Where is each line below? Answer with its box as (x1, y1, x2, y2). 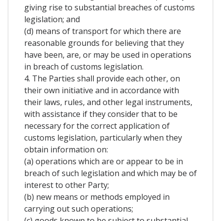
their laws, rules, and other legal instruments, (24, 96, 192, 108)
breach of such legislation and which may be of (24, 167, 197, 179)
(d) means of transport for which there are (24, 25, 181, 37)
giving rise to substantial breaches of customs (24, 1, 195, 13)
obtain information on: (24, 144, 108, 155)
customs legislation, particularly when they (24, 132, 182, 143)
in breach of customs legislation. (24, 61, 144, 72)
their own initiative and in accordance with (24, 84, 179, 96)
